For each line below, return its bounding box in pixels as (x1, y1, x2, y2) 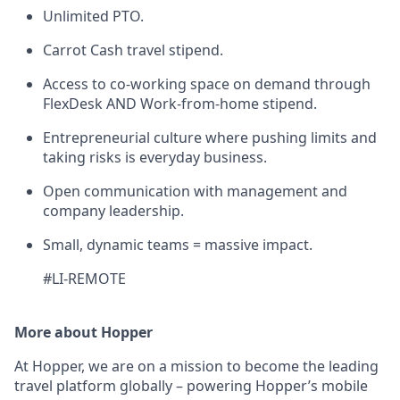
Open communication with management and (43, 180, 347, 201)
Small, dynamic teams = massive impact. (43, 234, 312, 254)
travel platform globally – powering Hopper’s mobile (14, 375, 368, 396)
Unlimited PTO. (43, 5, 144, 26)
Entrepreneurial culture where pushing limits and (43, 127, 377, 147)
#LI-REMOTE (43, 268, 126, 288)
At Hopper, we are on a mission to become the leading (14, 355, 379, 376)
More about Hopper (14, 321, 153, 342)
